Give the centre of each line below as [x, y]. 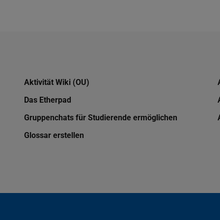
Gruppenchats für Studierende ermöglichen [100, 118]
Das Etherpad [47, 100]
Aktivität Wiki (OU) [56, 82]
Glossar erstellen [54, 136]
